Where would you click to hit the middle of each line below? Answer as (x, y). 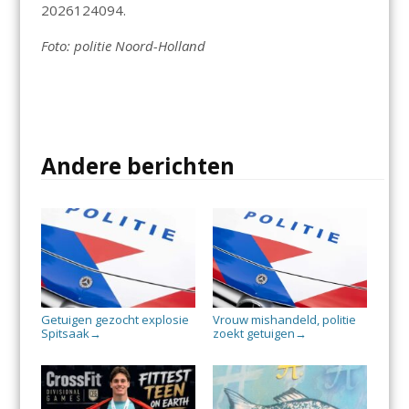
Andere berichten (137, 166)
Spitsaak (65, 334)
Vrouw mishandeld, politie (284, 320)
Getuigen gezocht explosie (115, 320)
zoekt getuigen (253, 334)
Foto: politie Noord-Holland (123, 46)
